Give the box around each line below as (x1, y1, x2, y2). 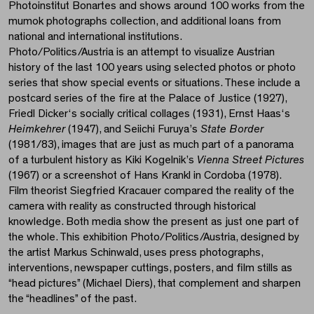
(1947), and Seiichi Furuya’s (65, 123, 200, 135)
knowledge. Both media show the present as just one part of (8, 216, 299, 228)
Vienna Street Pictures (197, 154, 304, 166)
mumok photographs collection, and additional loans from (8, 15, 281, 27)
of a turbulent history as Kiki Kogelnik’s (8, 154, 197, 166)
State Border (200, 123, 264, 135)
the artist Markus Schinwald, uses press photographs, (8, 247, 263, 259)
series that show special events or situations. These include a (8, 77, 300, 89)
